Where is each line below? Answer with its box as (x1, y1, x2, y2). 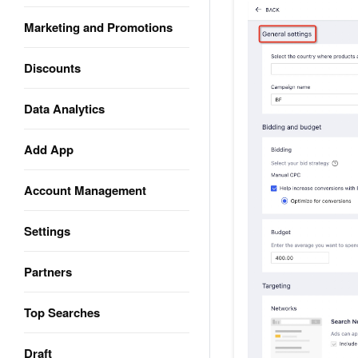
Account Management (24, 181, 146, 199)
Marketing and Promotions (24, 18, 173, 36)
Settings (24, 222, 70, 240)
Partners (24, 263, 72, 280)
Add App (24, 141, 74, 158)
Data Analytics (24, 100, 105, 117)
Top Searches (24, 304, 100, 321)
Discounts (24, 59, 81, 77)
